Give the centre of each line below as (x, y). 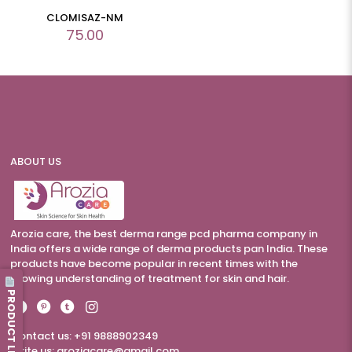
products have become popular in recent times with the (154, 264)
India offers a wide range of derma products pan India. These (169, 249)
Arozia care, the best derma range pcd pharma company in (164, 234)
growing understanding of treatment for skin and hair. (150, 279)
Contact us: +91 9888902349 (84, 336)
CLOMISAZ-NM (85, 18)
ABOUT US (36, 162)
